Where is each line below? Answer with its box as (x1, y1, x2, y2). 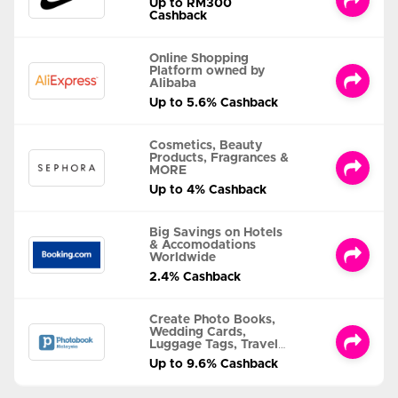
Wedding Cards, (149, 325, 246, 338)
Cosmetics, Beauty (149, 139, 262, 152)
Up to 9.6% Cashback (149, 357, 278, 370)
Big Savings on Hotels (149, 226, 283, 239)
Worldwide (149, 251, 216, 264)
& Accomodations (149, 238, 256, 251)
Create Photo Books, (149, 313, 275, 326)
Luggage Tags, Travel (149, 338, 278, 351)
